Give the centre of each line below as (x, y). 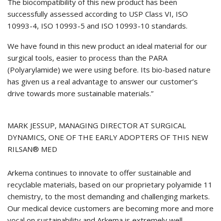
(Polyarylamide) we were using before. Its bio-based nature (109, 70)
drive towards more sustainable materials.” (80, 93)
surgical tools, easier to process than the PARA (87, 58)
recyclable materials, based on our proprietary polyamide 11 (110, 185)
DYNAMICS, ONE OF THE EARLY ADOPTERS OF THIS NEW (108, 137)
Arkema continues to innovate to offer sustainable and (99, 173)
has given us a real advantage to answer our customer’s (103, 82)
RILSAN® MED (32, 149)
